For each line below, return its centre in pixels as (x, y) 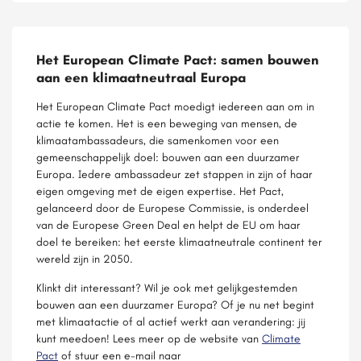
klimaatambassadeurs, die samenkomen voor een (158, 140)
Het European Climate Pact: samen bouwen (178, 59)
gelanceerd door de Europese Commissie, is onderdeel (172, 207)
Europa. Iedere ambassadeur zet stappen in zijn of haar (174, 174)
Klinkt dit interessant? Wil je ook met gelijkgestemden (167, 287)
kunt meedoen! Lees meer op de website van (149, 338)
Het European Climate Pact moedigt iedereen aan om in (175, 106)
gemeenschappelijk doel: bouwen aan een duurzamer (168, 157)
